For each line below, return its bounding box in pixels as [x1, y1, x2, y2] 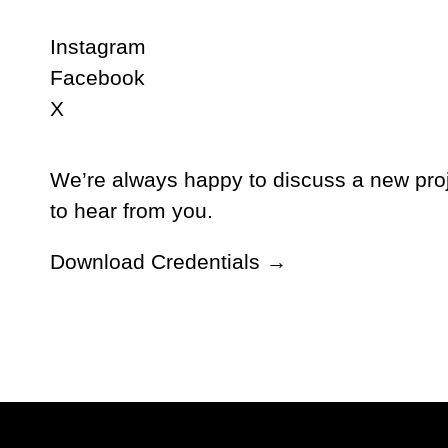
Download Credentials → [50, 250, 287, 273]
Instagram [50, 35, 146, 58]
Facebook [50, 66, 145, 89]
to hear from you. [50, 199, 213, 222]
